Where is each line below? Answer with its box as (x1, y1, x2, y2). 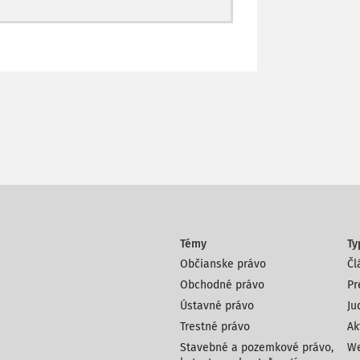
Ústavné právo (180, 299, 254, 313)
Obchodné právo (180, 278, 264, 292)
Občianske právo (180, 257, 266, 271)
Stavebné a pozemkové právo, (180, 341, 333, 354)
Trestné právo (180, 320, 250, 333)
